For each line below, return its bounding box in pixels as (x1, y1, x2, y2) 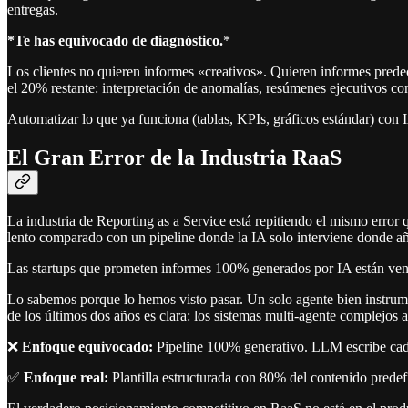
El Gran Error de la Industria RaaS (7, 146, 342, 170)
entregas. (7, 2, 58, 18)
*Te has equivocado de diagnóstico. (7, 33, 223, 49)
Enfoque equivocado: (22, 339, 153, 355)
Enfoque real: (24, 370, 108, 386)
